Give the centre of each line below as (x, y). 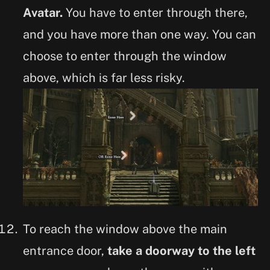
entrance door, (65, 251)
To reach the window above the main (125, 229)
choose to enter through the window (125, 56)
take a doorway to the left (181, 251)
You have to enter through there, (155, 13)
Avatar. (43, 13)
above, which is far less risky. (104, 78)
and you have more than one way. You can (140, 35)
